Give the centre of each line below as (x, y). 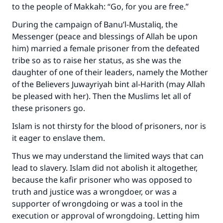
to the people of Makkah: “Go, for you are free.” (101, 6)
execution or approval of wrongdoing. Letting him (106, 216)
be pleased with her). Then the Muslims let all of (101, 96)
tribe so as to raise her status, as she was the (97, 60)
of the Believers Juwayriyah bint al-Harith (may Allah (109, 84)
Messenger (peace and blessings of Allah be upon (105, 36)
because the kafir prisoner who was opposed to (102, 180)
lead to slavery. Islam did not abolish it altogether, (105, 168)
